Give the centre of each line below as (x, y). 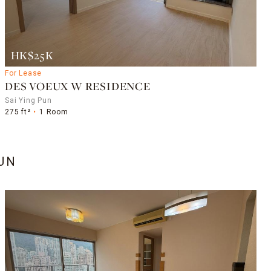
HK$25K (32, 56)
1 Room (54, 112)
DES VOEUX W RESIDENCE (78, 87)
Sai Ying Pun (28, 100)
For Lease (24, 73)
